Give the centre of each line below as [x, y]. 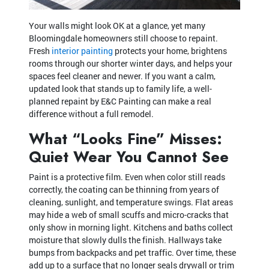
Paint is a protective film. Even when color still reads [127, 177]
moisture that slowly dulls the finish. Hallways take [125, 240]
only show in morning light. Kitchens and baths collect [131, 227]
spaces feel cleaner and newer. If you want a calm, [122, 76]
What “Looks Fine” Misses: [125, 138]
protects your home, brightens [170, 50]
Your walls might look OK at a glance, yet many [117, 25]
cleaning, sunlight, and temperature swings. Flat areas [131, 202]
